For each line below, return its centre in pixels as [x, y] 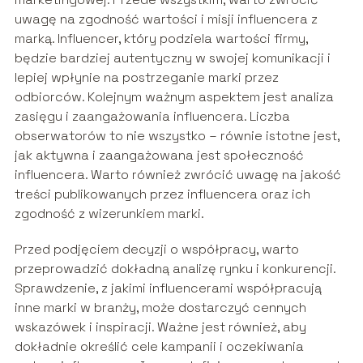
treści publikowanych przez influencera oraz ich [162, 194]
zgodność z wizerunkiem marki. [109, 213]
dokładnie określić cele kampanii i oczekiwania [159, 346]
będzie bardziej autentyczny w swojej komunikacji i [172, 58]
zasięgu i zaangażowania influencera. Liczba [152, 116]
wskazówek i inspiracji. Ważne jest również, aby [160, 327]
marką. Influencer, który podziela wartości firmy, [161, 38]
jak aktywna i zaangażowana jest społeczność [159, 155]
